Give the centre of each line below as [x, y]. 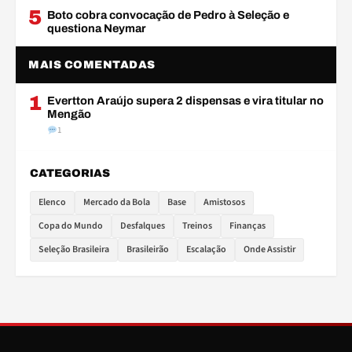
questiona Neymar [97, 28]
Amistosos [224, 202]
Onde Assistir [269, 249]
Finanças [247, 226]
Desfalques [143, 226]
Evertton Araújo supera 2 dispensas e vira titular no [185, 101]
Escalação [206, 249]
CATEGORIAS [70, 173]
